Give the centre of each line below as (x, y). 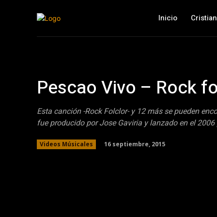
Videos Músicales (66, 144)
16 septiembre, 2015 (135, 144)
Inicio (168, 18)
